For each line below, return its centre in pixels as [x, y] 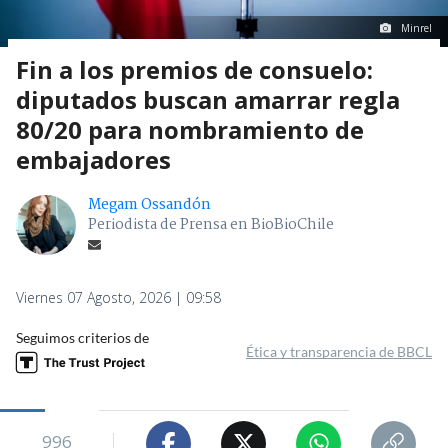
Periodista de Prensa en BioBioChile [211, 224]
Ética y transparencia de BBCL [339, 351]
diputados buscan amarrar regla [208, 99]
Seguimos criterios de [82, 337]
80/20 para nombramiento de [190, 129]
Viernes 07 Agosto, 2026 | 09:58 [118, 297]
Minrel [416, 27]
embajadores [93, 159]
